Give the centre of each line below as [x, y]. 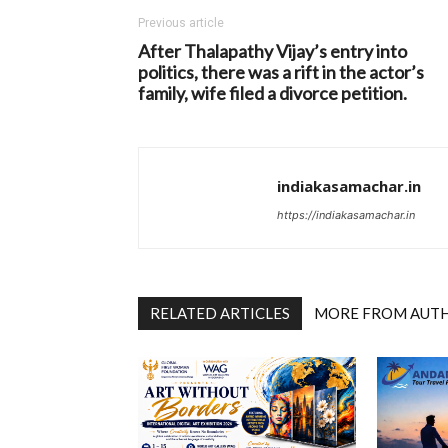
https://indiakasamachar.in [346, 214]
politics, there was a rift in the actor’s [281, 71]
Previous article [181, 22]
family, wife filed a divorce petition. [272, 92]
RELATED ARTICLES [220, 312]
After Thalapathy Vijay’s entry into [272, 50]
